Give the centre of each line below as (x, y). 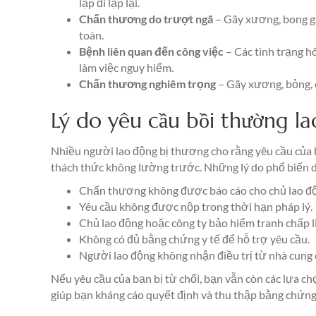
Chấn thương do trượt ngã (146, 19)
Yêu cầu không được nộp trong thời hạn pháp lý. (196, 206)
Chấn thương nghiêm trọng (147, 84)
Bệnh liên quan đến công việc (151, 51)
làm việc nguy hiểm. (126, 67)
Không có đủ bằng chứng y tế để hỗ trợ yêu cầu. (194, 239)
